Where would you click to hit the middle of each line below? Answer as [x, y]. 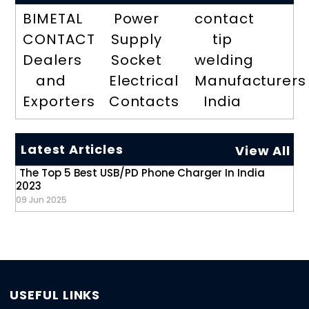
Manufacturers [250, 81]
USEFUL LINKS [55, 295]
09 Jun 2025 [42, 200]
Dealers [52, 60]
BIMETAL [53, 19]
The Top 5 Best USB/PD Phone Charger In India [142, 173]
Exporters [59, 102]
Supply [137, 40]
